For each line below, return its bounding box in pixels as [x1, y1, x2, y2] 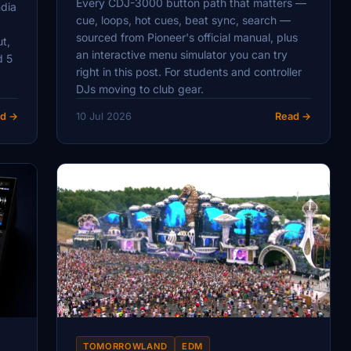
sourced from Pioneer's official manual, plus [76, 30, 298, 44]
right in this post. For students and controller [76, 64, 302, 78]
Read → [275, 110, 311, 122]
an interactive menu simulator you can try [76, 47, 288, 61]
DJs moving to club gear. [76, 81, 204, 96]
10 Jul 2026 [76, 110, 132, 122]
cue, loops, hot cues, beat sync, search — [76, 13, 291, 27]
